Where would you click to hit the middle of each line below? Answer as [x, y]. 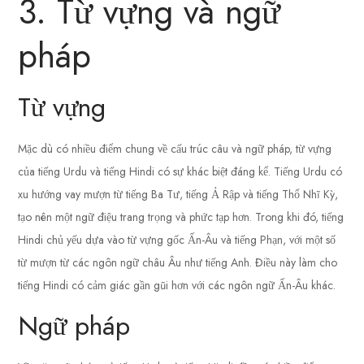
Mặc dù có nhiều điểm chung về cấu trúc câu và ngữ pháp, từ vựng [175, 149]
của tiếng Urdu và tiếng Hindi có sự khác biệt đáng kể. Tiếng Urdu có [180, 172]
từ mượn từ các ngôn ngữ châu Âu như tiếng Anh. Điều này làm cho [178, 263]
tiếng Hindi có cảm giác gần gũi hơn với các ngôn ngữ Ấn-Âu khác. [177, 286]
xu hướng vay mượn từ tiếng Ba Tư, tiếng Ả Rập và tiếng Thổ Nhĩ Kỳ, [178, 195]
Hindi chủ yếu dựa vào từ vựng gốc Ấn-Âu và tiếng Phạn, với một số [177, 240]
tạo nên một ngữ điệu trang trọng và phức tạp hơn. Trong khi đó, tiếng [181, 217]
